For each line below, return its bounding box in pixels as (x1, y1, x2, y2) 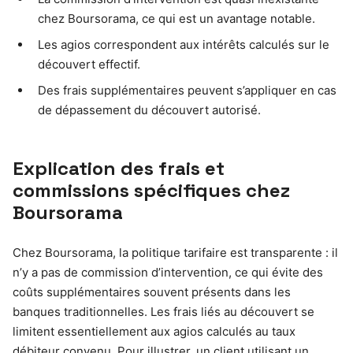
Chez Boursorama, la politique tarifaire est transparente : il (13, 244, 338, 260)
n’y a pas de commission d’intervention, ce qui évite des (13, 264, 323, 280)
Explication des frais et (13, 155, 225, 180)
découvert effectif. (38, 56, 140, 72)
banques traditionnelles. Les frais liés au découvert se (13, 303, 314, 319)
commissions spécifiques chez (13, 177, 290, 203)
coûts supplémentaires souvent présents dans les (13, 284, 291, 299)
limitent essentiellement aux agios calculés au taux (13, 323, 295, 339)
